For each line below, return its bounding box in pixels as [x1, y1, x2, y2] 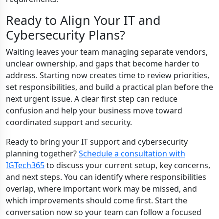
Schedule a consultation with [79, 148, 185, 159]
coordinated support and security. [6, 117, 132, 128]
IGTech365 [6, 160, 44, 171]
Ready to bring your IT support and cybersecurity [6, 136, 188, 147]
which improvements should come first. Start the [6, 195, 187, 206]
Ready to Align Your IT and [6, 12, 161, 28]
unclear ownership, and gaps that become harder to [6, 58, 199, 69]
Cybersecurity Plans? [6, 26, 125, 43]
